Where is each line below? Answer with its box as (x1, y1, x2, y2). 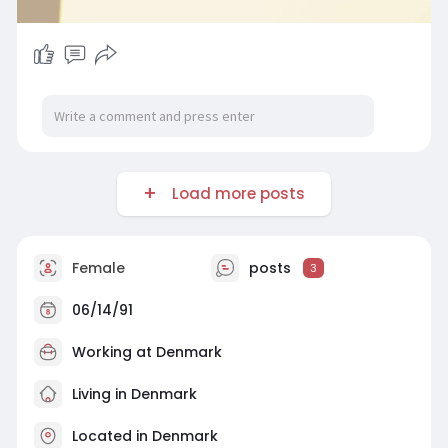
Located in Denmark (71, 425, 218, 446)
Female (67, 257, 125, 278)
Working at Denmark (71, 341, 222, 362)
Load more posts (163, 182, 305, 204)
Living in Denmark (67, 383, 197, 404)
